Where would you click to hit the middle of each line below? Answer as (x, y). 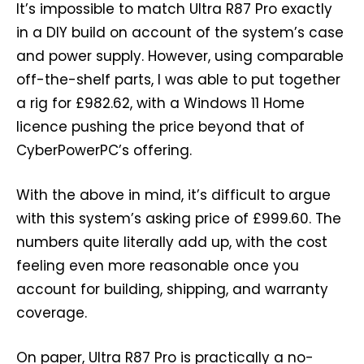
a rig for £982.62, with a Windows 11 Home (160, 104)
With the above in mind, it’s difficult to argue (173, 195)
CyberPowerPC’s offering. (104, 151)
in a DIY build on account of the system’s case (180, 33)
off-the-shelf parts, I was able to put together (178, 80)
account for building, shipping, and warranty (172, 290)
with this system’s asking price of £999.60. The (179, 219)
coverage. (52, 313)
